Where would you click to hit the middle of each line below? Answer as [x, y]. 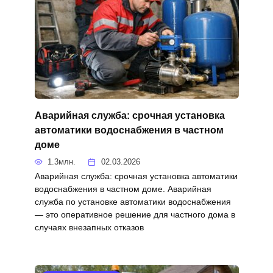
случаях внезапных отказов [89, 227]
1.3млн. [62, 162]
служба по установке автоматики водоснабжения [133, 201]
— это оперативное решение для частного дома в [135, 214]
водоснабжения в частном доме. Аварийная [123, 189]
